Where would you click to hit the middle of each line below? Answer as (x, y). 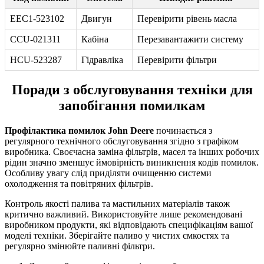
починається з (183, 131)
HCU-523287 (36, 60)
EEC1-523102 (37, 18)
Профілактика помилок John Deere (79, 131)
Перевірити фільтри (177, 60)
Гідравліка (102, 60)
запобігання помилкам (132, 106)
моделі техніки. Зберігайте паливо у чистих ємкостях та (117, 236)
